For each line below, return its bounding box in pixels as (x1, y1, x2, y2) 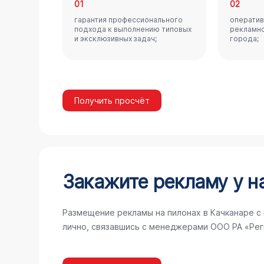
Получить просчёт (74, 95, 150, 105)
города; (229, 34, 259, 43)
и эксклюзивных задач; (74, 34, 157, 43)
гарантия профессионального (74, 15, 183, 24)
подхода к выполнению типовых (74, 25, 192, 34)
